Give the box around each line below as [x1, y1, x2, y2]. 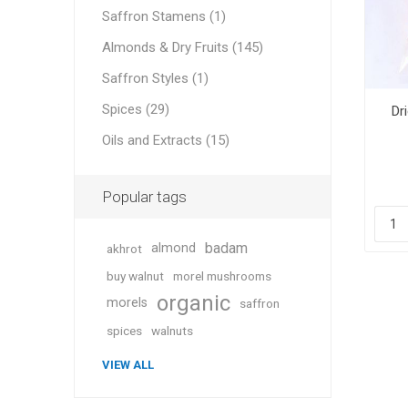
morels [106, 295, 148, 311]
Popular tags [101, 188, 187, 207]
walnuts [150, 323, 193, 339]
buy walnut [106, 269, 164, 284]
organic [156, 291, 230, 317]
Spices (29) [101, 101, 169, 118]
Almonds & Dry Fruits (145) [101, 39, 263, 56]
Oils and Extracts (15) [101, 132, 229, 149]
